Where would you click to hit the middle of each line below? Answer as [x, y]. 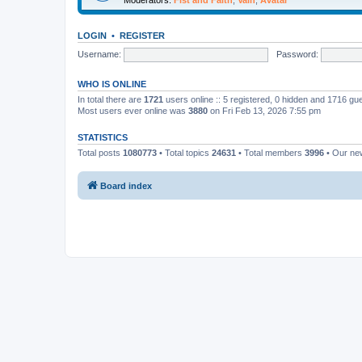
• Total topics [184, 152]
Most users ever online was [133, 110]
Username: [99, 54]
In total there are [111, 99]
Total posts [100, 152]
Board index [126, 186]
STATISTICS [103, 137]
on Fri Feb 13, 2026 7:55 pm [264, 110]
